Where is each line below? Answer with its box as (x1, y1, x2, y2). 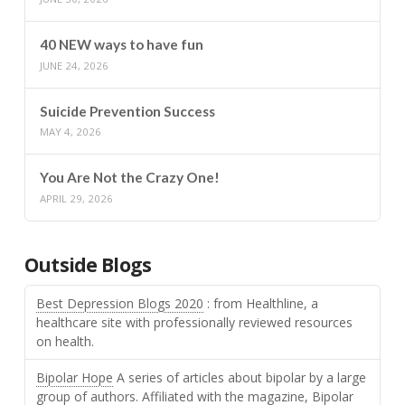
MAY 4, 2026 (39, 125, 101, 139)
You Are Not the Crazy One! (39, 169, 220, 186)
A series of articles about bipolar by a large (112, 368, 366, 386)
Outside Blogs (24, 252, 152, 278)
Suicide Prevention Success (39, 102, 215, 119)
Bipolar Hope (35, 368, 113, 386)
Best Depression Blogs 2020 (35, 294, 203, 312)
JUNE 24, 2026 (39, 58, 108, 72)
